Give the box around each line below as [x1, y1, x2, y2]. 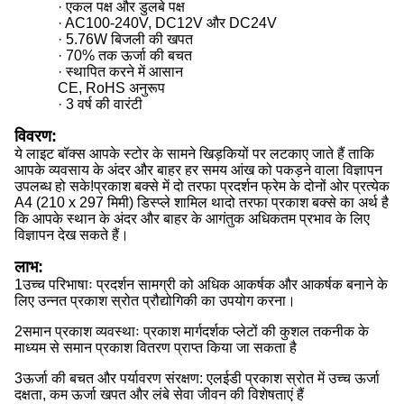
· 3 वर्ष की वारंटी [58, 96, 142, 112]
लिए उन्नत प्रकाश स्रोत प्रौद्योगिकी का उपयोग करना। [14, 292, 296, 308]
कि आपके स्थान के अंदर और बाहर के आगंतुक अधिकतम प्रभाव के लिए [14, 210, 370, 226]
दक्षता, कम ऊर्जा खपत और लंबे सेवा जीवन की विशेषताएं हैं [14, 386, 304, 402]
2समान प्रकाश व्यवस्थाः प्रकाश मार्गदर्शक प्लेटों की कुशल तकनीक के [14, 323, 369, 339]
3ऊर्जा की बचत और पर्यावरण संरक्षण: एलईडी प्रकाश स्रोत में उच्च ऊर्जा [14, 370, 380, 386]
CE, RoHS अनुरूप [58, 79, 165, 96]
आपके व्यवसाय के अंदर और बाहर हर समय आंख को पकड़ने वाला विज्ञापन [14, 161, 382, 178]
